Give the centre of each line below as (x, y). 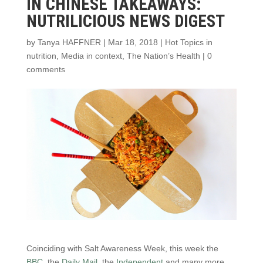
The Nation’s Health (163, 56)
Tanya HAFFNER (69, 42)
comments (45, 69)
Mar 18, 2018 (133, 42)
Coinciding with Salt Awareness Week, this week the (122, 248)
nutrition (41, 56)
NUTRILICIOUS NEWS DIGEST (125, 21)
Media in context (91, 56)
